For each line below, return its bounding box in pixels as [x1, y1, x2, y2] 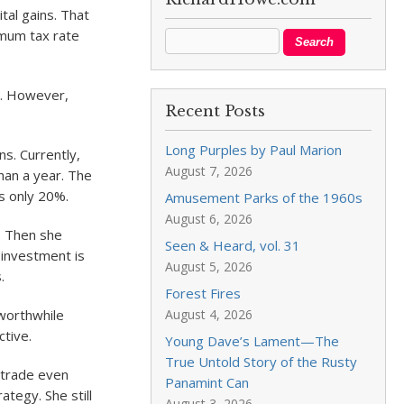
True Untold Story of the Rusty [165, 353, 358, 371]
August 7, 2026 [165, 162, 253, 179]
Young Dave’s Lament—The [165, 332, 340, 350]
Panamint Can [165, 373, 250, 391]
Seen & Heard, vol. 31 [165, 236, 301, 254]
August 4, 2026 [165, 306, 253, 323]
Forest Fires [165, 284, 242, 302]
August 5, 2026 [165, 258, 253, 275]
